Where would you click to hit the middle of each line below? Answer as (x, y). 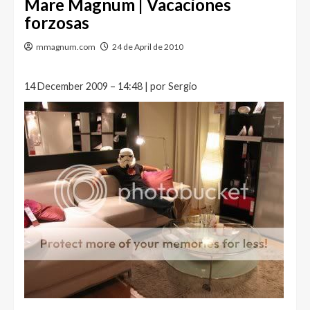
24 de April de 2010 (148, 47)
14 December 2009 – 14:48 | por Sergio (111, 86)
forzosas (57, 22)
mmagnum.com (66, 47)
